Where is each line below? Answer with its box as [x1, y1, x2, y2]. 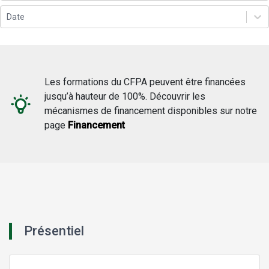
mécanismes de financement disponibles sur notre [44, 105, 258, 117]
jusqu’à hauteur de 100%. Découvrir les [44, 91, 206, 103]
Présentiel [24, 223, 84, 239]
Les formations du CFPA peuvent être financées [44, 76, 246, 88]
